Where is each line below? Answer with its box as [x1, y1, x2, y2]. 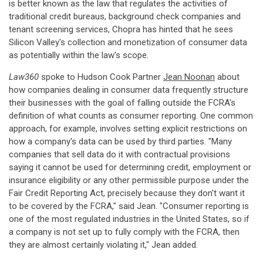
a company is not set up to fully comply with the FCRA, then [9, 227, 240, 237]
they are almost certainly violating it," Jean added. [9, 240, 198, 250]
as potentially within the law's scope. [9, 50, 149, 60]
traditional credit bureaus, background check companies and [9, 11, 241, 22]
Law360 [9, 72, 39, 82]
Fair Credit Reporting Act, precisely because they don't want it [9, 188, 245, 198]
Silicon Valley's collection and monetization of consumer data [9, 37, 247, 48]
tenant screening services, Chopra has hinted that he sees [9, 24, 233, 35]
